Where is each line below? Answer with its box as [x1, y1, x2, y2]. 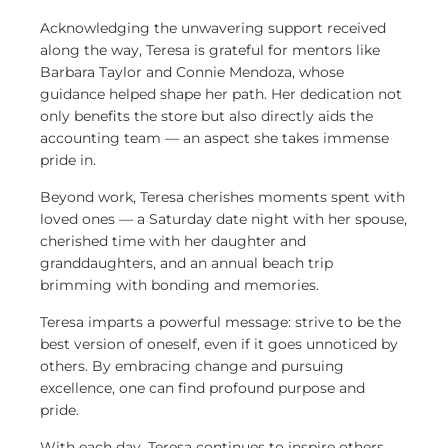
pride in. [40, 151, 104, 169]
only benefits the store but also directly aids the [40, 107, 373, 125]
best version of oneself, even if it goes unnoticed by [40, 335, 398, 353]
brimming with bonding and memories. [40, 276, 323, 294]
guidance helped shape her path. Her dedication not [40, 85, 402, 103]
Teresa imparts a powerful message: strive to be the [40, 313, 401, 331]
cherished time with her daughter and [40, 232, 306, 250]
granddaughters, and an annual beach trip [40, 254, 333, 272]
